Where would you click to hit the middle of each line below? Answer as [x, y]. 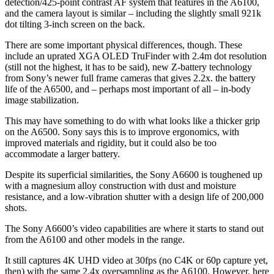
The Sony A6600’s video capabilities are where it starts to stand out [134, 228]
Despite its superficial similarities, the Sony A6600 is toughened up [134, 174]
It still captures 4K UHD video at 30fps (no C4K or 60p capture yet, [136, 260]
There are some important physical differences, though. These [124, 45]
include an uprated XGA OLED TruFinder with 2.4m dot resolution [136, 56]
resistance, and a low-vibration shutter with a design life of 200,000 [134, 196]
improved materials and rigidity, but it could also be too [111, 143]
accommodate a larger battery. [62, 154]
